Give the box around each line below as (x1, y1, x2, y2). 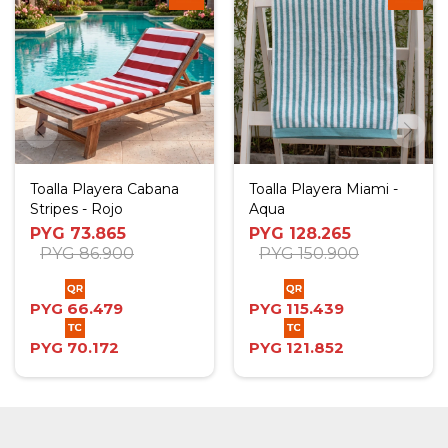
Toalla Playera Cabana (30, 180, 179, 198)
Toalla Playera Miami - (249, 180, 398, 198)
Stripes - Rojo (30, 200, 123, 218)
